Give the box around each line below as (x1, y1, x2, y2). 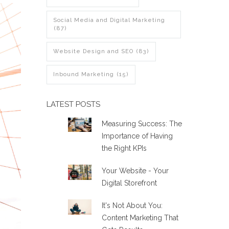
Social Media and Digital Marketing (53, 16, 165, 24)
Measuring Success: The (101, 119, 182, 128)
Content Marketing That (101, 213, 178, 222)
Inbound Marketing (53, 71, 116, 78)
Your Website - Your (101, 166, 169, 175)
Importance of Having (101, 131, 173, 140)
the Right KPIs (101, 144, 147, 152)
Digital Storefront (101, 178, 157, 187)
